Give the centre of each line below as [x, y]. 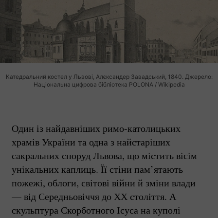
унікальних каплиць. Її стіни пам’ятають [97, 169]
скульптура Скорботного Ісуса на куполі [96, 210]
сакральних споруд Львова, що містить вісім [104, 155]
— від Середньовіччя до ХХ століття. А [94, 196]
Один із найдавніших [57, 128]
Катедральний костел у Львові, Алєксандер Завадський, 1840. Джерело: [109, 76]
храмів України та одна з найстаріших [91, 142]
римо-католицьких [142, 128]
